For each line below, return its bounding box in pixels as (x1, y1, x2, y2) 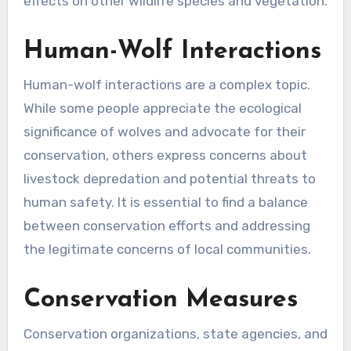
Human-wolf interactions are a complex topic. (23, 77, 310, 93)
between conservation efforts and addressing (23, 218, 310, 234)
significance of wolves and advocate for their (23, 124, 306, 140)
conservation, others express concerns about (23, 147, 307, 164)
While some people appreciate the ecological (23, 100, 302, 117)
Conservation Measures (23, 288, 298, 313)
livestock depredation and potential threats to (23, 171, 316, 187)
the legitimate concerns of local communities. (23, 241, 311, 258)
